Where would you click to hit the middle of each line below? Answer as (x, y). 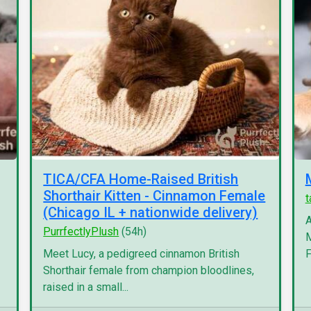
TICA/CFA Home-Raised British (141, 179)
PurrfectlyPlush (81, 232)
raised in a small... (86, 287)
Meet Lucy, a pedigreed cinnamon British (142, 254)
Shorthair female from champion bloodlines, (149, 270)
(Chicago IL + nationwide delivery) (151, 212)
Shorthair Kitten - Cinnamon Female (154, 196)
